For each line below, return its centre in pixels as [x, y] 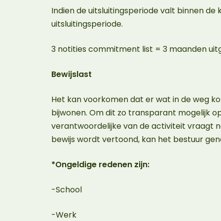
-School [69, 190]
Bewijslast [73, 74]
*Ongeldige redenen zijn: [102, 165]
